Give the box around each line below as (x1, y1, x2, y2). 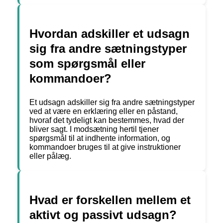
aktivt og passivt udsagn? (29, 208, 177, 222)
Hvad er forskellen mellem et (29, 193, 191, 207)
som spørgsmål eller (29, 57, 145, 71)
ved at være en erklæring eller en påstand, (29, 107, 178, 116)
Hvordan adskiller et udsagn (29, 27, 190, 41)
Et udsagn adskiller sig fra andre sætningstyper (29, 98, 195, 107)
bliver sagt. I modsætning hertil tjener (29, 125, 159, 134)
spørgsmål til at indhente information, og (29, 134, 170, 143)
